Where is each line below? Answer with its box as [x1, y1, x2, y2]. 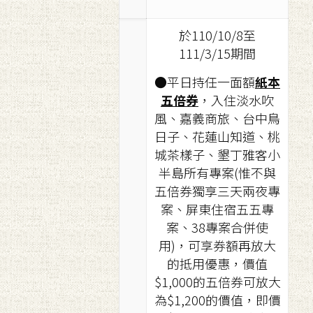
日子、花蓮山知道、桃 [154, 127, 280, 145]
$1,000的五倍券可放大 [154, 272, 281, 291]
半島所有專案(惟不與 [159, 163, 276, 182]
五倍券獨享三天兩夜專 [154, 182, 280, 200]
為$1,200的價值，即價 [154, 291, 281, 309]
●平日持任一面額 [154, 73, 255, 91]
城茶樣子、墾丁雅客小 [154, 145, 280, 163]
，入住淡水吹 [198, 91, 274, 109]
